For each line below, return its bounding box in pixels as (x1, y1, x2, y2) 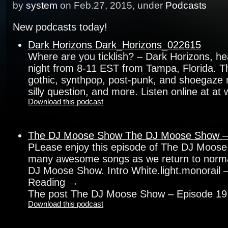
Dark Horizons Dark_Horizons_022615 (28, 39, 201, 50)
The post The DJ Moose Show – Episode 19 (28, 188, 227, 199)
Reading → (28, 176, 78, 188)
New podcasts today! (13, 21, 107, 33)
